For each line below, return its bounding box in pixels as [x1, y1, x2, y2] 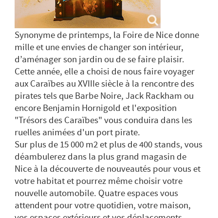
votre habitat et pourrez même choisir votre [15, 176, 182, 187]
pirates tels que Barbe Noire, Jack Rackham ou [15, 91, 194, 102]
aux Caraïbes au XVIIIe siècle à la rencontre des [15, 78, 194, 90]
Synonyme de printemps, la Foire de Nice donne [15, 30, 199, 41]
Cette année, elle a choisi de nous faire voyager [15, 66, 195, 77]
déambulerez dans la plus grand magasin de [15, 151, 186, 163]
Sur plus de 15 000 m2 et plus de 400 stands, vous [15, 139, 202, 150]
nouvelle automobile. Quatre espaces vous [15, 188, 178, 199]
